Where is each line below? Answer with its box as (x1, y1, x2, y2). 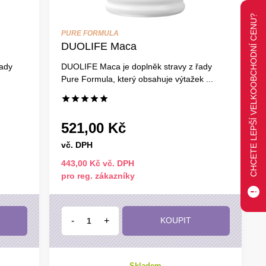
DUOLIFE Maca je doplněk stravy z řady (61, 61, 212, 71)
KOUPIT (160, 216, 192, 225)
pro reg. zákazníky (61, 170, 135, 180)
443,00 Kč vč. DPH (61, 158, 134, 168)
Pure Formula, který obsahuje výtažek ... (61, 74, 213, 84)
